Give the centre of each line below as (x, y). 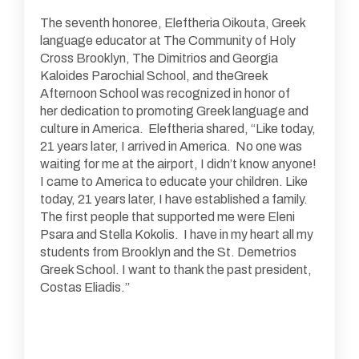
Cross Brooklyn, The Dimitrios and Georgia (159, 58)
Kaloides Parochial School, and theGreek (154, 75)
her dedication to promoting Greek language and (174, 111)
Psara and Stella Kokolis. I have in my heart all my (177, 234)
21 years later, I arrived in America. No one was (171, 146)
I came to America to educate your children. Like (174, 181)
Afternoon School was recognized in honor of (165, 93)
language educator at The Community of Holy (168, 40)
